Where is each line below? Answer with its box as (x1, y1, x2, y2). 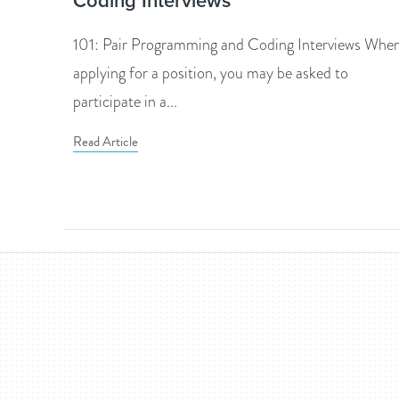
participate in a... (73, 90, 177, 114)
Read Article (73, 132, 138, 152)
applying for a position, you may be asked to (73, 61, 348, 85)
